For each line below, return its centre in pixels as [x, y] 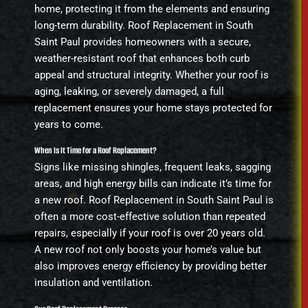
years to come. [69, 124]
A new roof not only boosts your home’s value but [148, 250]
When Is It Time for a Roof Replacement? [96, 151]
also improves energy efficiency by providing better [151, 266]
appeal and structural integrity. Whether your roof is [152, 75]
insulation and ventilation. [93, 283]
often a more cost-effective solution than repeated [150, 217]
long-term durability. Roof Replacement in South [144, 25]
